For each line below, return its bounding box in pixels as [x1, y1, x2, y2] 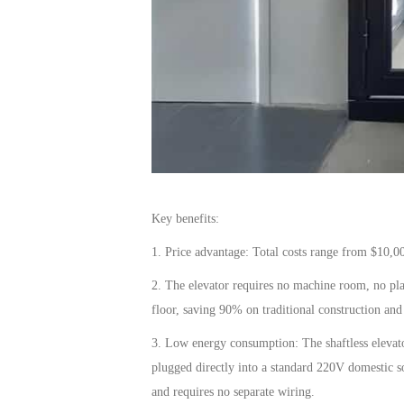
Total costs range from [249, 244, 371, 259]
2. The [151, 278, 188, 292]
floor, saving [151, 302, 219, 317]
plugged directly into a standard [151, 360, 317, 374]
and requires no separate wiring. [151, 384, 315, 399]
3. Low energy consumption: [151, 335, 302, 350]
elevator [188, 278, 229, 292]
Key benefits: [151, 211, 219, 225]
